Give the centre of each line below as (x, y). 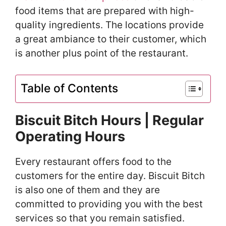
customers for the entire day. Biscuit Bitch (110, 176)
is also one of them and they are (88, 190)
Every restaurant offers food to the (93, 162)
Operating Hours (70, 137)
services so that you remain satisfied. (100, 218)
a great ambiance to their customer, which (111, 39)
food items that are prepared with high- (105, 11)
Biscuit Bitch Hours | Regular (109, 121)
